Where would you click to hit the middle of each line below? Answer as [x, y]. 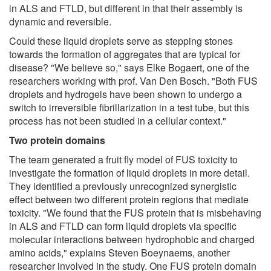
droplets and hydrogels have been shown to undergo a [126, 94]
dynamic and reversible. [60, 21]
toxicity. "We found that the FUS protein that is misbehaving [135, 212]
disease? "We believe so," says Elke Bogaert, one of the [129, 67]
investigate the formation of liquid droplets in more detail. [129, 172]
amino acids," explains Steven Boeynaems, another [119, 252]
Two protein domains [57, 140]
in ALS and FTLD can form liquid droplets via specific [123, 226]
